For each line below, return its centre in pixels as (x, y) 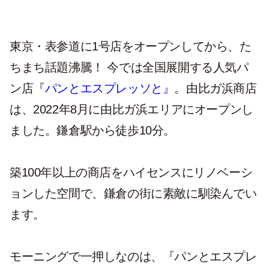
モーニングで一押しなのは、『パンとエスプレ (133, 256)
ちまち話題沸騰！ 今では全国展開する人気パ (129, 67)
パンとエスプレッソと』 (110, 88)
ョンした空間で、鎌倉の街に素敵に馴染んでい (133, 193)
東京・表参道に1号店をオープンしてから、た (131, 46)
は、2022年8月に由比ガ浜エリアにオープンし (131, 109)
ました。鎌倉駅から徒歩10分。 (92, 130)
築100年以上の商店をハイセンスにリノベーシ (131, 172)
